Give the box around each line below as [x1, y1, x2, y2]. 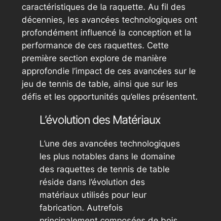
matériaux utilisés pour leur [39, 190, 147, 200]
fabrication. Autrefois [39, 203, 123, 213]
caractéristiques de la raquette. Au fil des [21, 2, 185, 12]
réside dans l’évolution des [39, 177, 145, 187]
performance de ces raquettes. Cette [21, 40, 169, 51]
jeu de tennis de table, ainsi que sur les [21, 79, 178, 89]
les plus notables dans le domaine [39, 151, 175, 162]
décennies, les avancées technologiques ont [21, 15, 197, 25]
